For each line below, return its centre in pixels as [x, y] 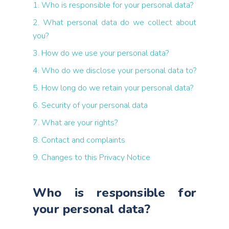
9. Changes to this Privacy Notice [91, 157]
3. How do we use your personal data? [101, 53]
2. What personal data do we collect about [114, 22]
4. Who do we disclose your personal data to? [114, 71]
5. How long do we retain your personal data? [113, 88]
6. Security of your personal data [90, 105]
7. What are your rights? [75, 123]
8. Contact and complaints [79, 140]
